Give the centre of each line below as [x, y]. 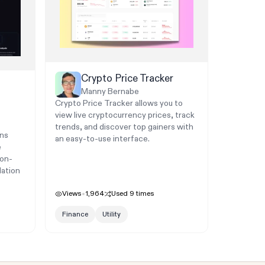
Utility [111, 215]
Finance [75, 215]
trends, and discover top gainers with [124, 127]
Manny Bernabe [110, 92]
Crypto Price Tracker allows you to [119, 104]
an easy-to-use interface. [102, 139]
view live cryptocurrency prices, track [125, 115]
